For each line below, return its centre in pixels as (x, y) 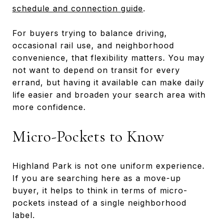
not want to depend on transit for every (96, 70)
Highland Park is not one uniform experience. (109, 166)
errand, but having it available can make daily (108, 82)
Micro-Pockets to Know (88, 136)
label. (24, 215)
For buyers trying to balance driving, (90, 33)
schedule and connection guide (78, 8)
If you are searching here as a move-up (97, 178)
